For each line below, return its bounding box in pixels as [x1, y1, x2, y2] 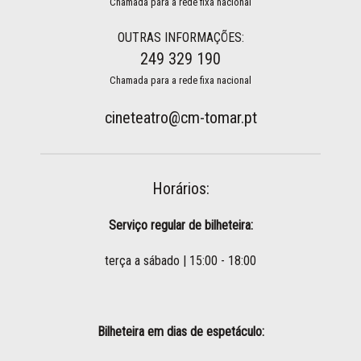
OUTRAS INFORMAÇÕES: [117, 29, 244, 45]
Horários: [151, 178, 210, 198]
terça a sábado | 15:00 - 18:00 [105, 252, 256, 268]
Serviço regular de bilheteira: [108, 217, 253, 233]
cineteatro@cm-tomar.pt [104, 107, 257, 127]
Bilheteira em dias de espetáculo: [97, 323, 264, 339]
